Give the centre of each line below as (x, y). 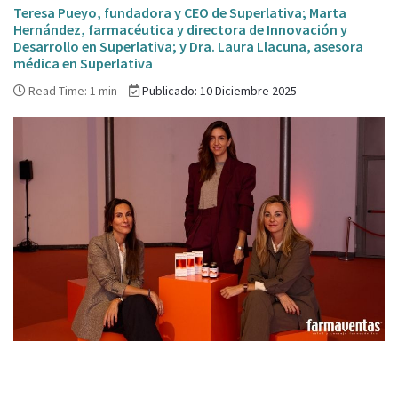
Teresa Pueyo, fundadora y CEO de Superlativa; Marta (180, 13)
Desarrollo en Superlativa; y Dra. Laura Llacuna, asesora (188, 47)
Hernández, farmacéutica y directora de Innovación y (180, 30)
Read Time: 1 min (73, 91)
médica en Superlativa (83, 64)
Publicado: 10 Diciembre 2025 (219, 91)
